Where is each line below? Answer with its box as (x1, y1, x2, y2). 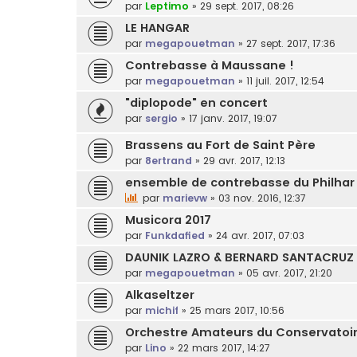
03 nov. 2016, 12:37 (218, 190, 306, 205)
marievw (163, 190, 207, 205)
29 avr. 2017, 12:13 (203, 153, 285, 167)
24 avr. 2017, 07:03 (216, 228, 304, 242)
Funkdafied (145, 228, 205, 242)
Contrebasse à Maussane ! (125, 57, 294, 74)
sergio (145, 112, 178, 126)
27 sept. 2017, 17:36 (246, 37, 335, 51)
